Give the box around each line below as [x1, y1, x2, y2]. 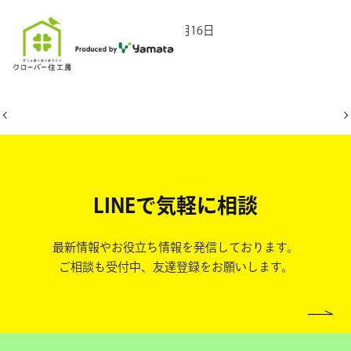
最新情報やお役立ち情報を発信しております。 [52, 241, 299, 254]
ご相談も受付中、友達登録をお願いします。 [58, 261, 293, 273]
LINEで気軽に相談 [93, 195, 258, 216]
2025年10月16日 [130, 24, 215, 36]
